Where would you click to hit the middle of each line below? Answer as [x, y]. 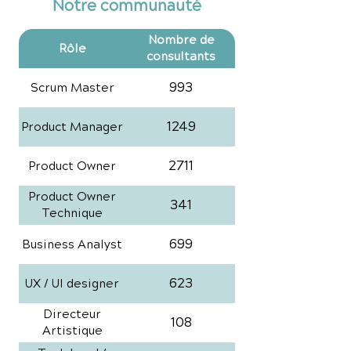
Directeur [72, 315]
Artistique [72, 331]
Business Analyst [72, 244]
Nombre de [181, 40]
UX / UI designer [72, 284]
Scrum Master [72, 88]
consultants [181, 57]
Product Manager [72, 127]
